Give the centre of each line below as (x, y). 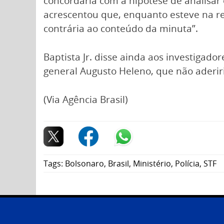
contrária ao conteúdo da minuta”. (121, 29)
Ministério (152, 163)
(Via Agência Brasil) (86, 99)
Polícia (187, 163)
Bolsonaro (84, 163)
